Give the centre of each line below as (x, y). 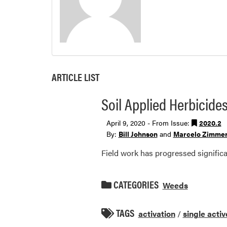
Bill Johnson (138, 134)
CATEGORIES (135, 184)
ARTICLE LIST (75, 77)
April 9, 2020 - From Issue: (149, 122)
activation (157, 213)
